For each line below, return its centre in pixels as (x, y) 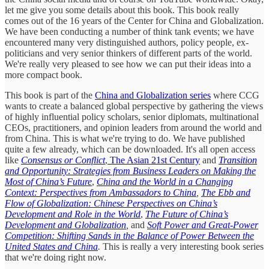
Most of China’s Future (48, 182)
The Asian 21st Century (154, 160)
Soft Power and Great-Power (203, 225)
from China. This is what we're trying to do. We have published (125, 139)
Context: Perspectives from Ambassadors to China (101, 193)
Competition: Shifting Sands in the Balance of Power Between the (129, 236)
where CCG (235, 95)
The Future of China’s (187, 214)
